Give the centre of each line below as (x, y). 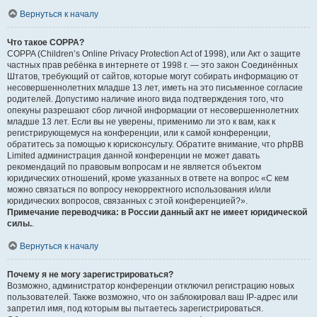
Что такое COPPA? (46, 42)
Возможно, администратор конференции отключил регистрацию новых (151, 286)
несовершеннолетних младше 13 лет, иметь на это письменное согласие (155, 88)
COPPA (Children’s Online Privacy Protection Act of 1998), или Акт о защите (154, 54)
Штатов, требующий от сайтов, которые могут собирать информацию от (153, 76)
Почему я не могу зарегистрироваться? (90, 275)
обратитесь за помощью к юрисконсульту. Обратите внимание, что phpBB (155, 144)
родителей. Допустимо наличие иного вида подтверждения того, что (145, 99)
